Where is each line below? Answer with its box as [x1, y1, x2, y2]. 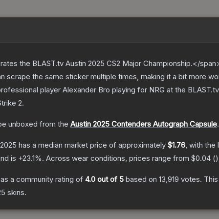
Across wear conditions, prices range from [46, 153, 191, 163]
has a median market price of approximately [17, 140, 168, 150]
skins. [5, 188, 26, 197]
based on [124, 175, 159, 184]
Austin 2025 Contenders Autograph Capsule [70, 119, 217, 129]
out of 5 [95, 175, 124, 184]
